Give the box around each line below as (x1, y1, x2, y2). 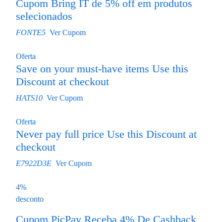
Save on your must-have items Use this (16, 63, 188, 75)
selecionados (16, 10, 72, 22)
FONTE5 (16, 28, 46, 37)
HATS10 (16, 94, 43, 102)
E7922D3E (16, 159, 52, 167)
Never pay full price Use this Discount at (16, 128, 197, 140)
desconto (16, 195, 44, 203)
